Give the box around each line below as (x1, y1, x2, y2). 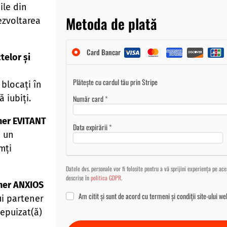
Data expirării (72, 121, 109, 132)
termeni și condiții (149, 190, 196, 201)
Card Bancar (87, 46, 122, 57)
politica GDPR (91, 173, 121, 182)
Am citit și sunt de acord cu (79, 190, 149, 201)
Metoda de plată (66, 13, 157, 34)
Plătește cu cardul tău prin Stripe (72, 76, 158, 87)
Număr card (72, 93, 105, 104)
